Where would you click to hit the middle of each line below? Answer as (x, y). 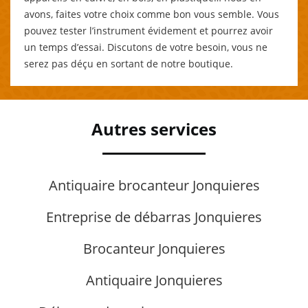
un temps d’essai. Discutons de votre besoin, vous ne (146, 47)
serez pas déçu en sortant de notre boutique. (129, 63)
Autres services (154, 129)
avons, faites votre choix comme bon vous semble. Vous (152, 14)
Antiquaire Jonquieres (154, 280)
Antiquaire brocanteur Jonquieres (154, 185)
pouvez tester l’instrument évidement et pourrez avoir (148, 30)
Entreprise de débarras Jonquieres (154, 217)
